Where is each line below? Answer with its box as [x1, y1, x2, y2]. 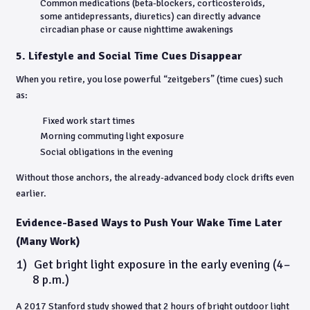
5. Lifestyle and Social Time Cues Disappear [16, 48, 242, 63]
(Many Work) [16, 234, 80, 248]
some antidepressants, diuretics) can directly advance [40, 10, 261, 22]
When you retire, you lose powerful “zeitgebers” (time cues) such [16, 73, 283, 85]
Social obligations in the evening [40, 145, 173, 158]
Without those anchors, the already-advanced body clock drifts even [16, 171, 294, 183]
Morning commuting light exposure [40, 130, 184, 142]
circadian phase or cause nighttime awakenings [40, 23, 233, 35]
